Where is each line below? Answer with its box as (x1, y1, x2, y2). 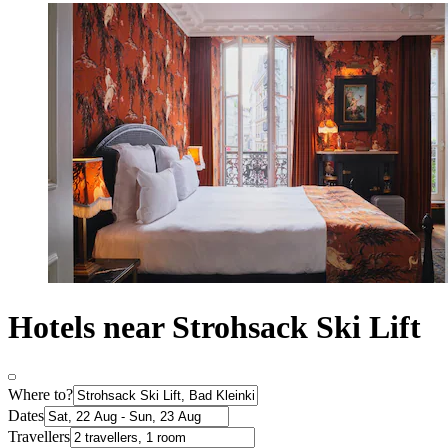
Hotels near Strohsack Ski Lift (8, 308, 421, 345)
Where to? (8, 386, 73, 404)
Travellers (8, 428, 70, 446)
